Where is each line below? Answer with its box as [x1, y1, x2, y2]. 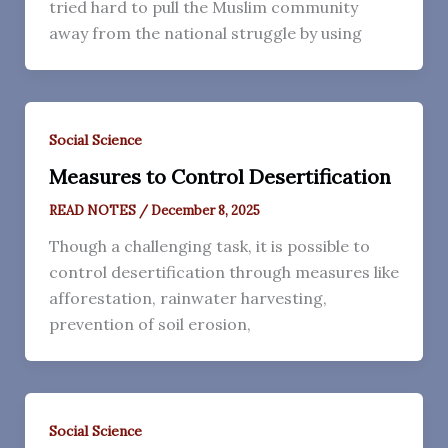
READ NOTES [48, 202, 139, 220]
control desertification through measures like [48, 262, 399, 283]
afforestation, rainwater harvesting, [48, 288, 327, 309]
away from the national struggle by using [48, 22, 362, 43]
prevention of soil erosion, [48, 314, 251, 335]
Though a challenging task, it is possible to [48, 236, 370, 257]
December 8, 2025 [150, 202, 260, 220]
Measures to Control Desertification [48, 164, 391, 190]
